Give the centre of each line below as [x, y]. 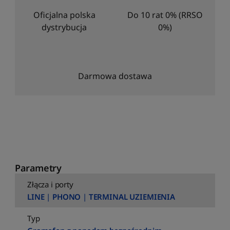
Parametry [38, 168]
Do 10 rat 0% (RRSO [165, 15]
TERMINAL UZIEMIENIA [132, 197]
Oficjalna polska [64, 15]
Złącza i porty [50, 185]
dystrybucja [64, 27]
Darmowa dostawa [115, 76]
